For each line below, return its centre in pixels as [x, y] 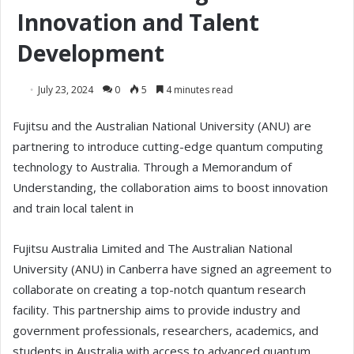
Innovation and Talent [138, 23]
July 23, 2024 [66, 90]
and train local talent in [73, 208]
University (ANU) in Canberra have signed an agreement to [172, 269]
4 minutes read [198, 90]
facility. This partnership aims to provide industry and [156, 310]
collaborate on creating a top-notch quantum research [159, 290]
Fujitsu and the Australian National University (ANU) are [162, 126]
